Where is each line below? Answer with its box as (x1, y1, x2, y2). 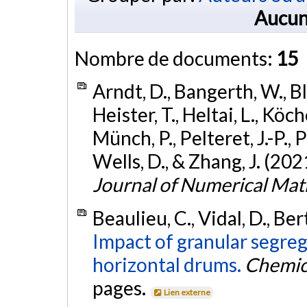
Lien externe (164, 287, 211, 298)
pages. (92, 276, 149, 300)
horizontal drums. (92, 253, 241, 277)
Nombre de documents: (75, 46, 276, 70)
